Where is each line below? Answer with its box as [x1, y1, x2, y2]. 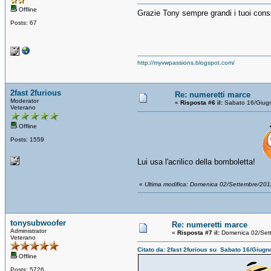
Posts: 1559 [10, 135, 44, 143]
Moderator [10, 97, 39, 104]
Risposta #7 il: [177, 229, 220, 236]
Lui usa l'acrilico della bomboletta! [137, 157, 258, 166]
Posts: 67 [10, 19, 37, 26]
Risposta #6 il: [180, 99, 223, 106]
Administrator [10, 227, 47, 234]
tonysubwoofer [10, 218, 66, 227]
